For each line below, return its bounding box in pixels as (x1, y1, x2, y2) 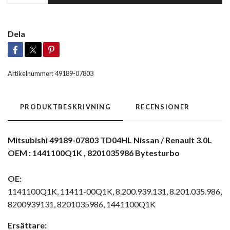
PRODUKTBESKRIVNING (20, 102, 111, 111)
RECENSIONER (136, 102, 190, 111)
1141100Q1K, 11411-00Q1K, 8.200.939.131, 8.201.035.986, (8, 186, 222, 196)
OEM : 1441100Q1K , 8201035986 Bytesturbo (8, 147, 180, 158)
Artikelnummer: (8, 69, 53, 78)
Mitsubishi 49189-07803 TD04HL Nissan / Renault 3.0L (8, 135, 212, 145)
